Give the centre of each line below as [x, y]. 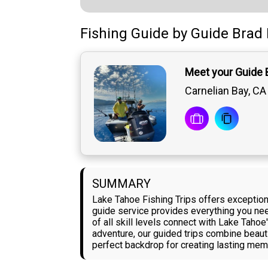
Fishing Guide [125, 34]
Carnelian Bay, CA [225, 91]
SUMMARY [122, 184]
